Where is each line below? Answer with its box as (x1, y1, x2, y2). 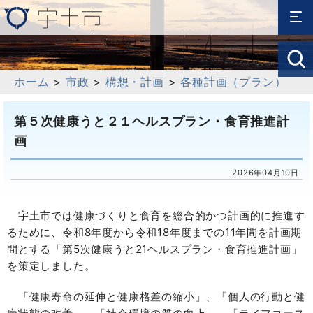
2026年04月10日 (232, 168, 299, 177)
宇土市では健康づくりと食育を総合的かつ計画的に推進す (7, 209, 305, 222)
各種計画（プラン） (180, 75, 286, 89)
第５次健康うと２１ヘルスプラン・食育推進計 (14, 114, 290, 129)
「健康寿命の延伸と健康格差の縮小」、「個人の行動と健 (7, 290, 305, 303)
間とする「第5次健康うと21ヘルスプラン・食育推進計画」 (7, 242, 303, 256)
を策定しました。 (7, 259, 96, 272)
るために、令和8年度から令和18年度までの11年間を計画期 (7, 226, 303, 239)
